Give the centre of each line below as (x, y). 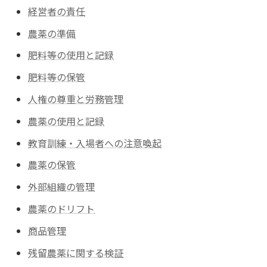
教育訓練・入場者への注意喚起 (95, 143)
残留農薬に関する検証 (76, 252)
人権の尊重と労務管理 (76, 99)
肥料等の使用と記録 (71, 55)
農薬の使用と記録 (66, 121)
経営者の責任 (57, 11)
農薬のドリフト (62, 208)
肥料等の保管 (57, 77)
